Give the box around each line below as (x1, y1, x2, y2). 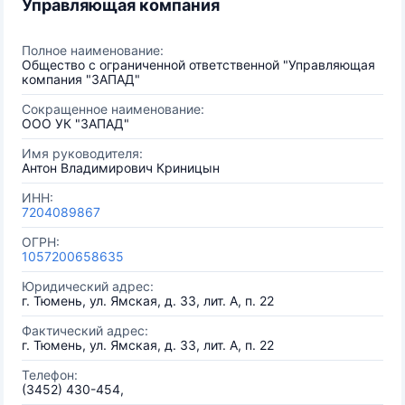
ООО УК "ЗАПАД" (22, 116, 129, 131)
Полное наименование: (22, 42, 164, 58)
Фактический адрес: (22, 323, 148, 338)
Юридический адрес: (22, 278, 154, 294)
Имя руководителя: (22, 146, 143, 161)
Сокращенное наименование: (22, 101, 204, 117)
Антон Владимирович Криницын (22, 160, 220, 175)
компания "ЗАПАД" (22, 71, 140, 87)
